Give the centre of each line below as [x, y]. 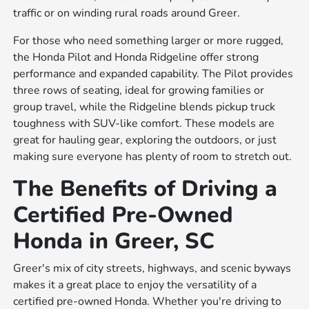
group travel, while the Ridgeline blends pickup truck [144, 107]
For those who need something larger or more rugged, [149, 40]
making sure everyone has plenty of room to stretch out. [153, 156]
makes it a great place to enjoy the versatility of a [135, 285]
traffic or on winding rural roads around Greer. [127, 13]
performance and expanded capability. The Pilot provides [153, 73]
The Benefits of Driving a [146, 188]
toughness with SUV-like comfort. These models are [144, 123]
